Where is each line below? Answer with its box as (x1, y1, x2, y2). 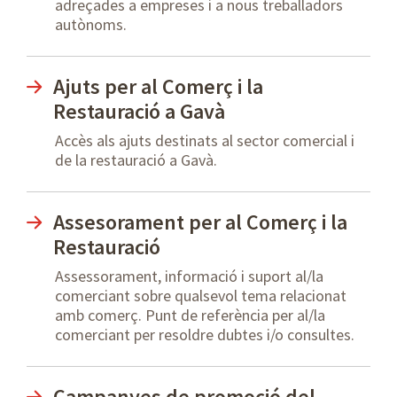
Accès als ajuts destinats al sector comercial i (55, 130, 354, 151)
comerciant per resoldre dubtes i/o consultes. (55, 324, 354, 345)
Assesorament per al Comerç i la (53, 208, 347, 236)
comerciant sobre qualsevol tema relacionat (55, 285, 346, 306)
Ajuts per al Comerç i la (53, 73, 263, 100)
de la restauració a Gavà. (55, 150, 217, 170)
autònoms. (55, 14, 127, 35)
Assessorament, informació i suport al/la (55, 266, 323, 286)
